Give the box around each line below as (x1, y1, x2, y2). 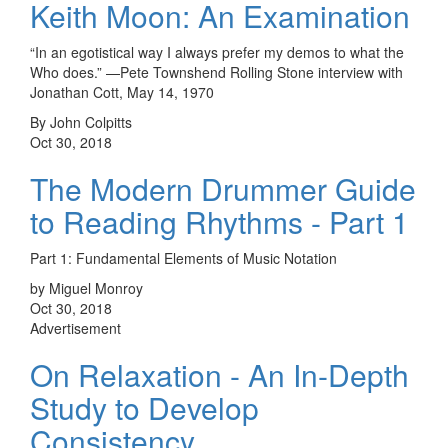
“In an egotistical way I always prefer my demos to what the (30, 41, 404, 62)
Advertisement (30, 317, 121, 338)
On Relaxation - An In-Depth (30, 352, 409, 396)
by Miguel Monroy (30, 277, 143, 298)
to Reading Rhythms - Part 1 (30, 199, 409, 243)
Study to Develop (30, 385, 259, 429)
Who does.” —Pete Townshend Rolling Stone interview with (30, 61, 403, 82)
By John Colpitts (30, 111, 132, 132)
